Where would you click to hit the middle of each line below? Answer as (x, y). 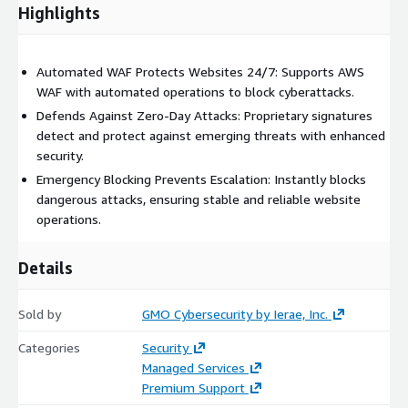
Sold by (40, 313)
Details (46, 267)
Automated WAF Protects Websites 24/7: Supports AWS (200, 71)
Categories (49, 347)
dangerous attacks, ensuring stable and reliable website (199, 199)
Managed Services (193, 367)
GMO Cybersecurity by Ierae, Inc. (235, 313)
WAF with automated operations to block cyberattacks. (195, 91)
